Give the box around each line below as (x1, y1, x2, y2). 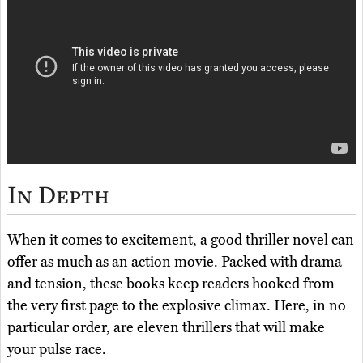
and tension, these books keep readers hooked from (7, 275, 335, 293)
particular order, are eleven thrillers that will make (7, 318, 325, 337)
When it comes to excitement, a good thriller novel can (7, 231, 354, 250)
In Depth (7, 177, 109, 211)
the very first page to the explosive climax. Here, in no (7, 297, 346, 315)
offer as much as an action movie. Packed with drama (7, 253, 342, 271)
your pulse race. (7, 340, 106, 359)
